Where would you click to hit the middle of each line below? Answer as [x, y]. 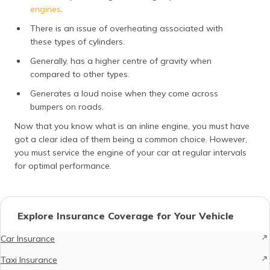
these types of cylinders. [77, 41]
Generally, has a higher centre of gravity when [121, 61]
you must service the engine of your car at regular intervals [130, 152]
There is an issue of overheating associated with [127, 28]
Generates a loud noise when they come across [124, 93]
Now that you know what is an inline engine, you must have [132, 126]
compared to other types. [80, 74]
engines [46, 9]
